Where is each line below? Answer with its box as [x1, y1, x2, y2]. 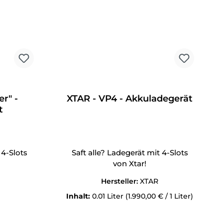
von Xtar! [113, 159, 147, 169]
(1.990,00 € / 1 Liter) [125, 192, 194, 201]
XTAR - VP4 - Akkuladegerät [67, 93, 193, 105]
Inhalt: [66, 192, 93, 201]
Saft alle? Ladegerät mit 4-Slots [71, 148, 188, 158]
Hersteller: [101, 177, 140, 186]
